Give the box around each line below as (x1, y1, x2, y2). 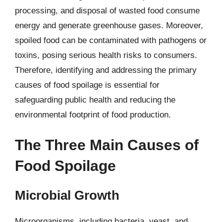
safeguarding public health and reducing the (15, 95, 175, 105)
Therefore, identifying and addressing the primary (15, 65, 197, 75)
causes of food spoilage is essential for (15, 80, 160, 90)
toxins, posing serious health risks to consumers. (15, 50, 197, 60)
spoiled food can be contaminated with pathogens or (15, 35, 207, 45)
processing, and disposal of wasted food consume (15, 5, 200, 15)
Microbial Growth (15, 188, 119, 203)
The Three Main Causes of (15, 137, 199, 153)
